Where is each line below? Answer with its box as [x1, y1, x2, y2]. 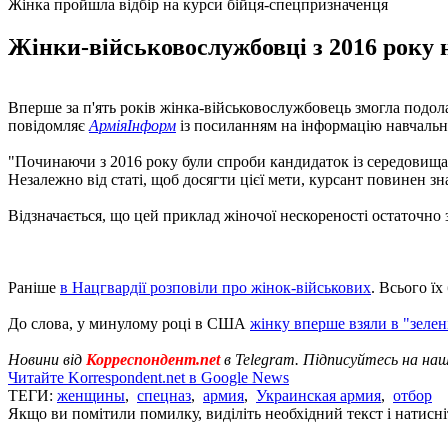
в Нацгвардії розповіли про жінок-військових [60, 278, 371, 296]
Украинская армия [256, 386, 381, 404]
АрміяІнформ [89, 116, 176, 134]
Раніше [8, 278, 60, 296]
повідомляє [8, 116, 89, 134]
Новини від [8, 350, 86, 368]
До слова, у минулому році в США [8, 314, 250, 332]
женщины [57, 386, 125, 404]
